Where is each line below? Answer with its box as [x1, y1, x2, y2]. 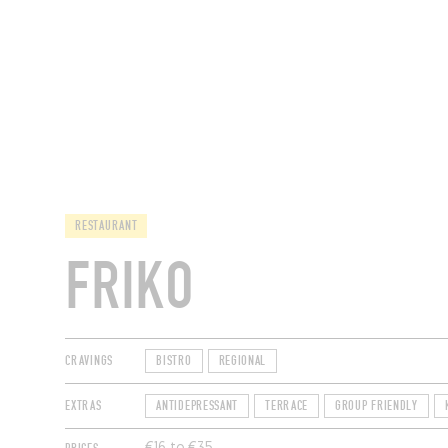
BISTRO [156, 353, 192, 370]
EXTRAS [65, 398, 102, 415]
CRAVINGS [65, 353, 113, 370]
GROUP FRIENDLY [335, 398, 418, 415]
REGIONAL [218, 353, 267, 370]
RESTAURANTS [317, 77, 409, 102]
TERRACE [265, 398, 309, 415]
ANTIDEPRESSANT [156, 398, 239, 415]
